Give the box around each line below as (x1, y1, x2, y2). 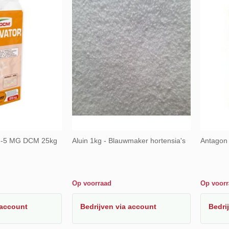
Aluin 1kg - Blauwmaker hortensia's (72, 136, 186, 145)
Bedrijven (80, 202, 116, 211)
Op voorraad (72, 179, 111, 187)
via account (115, 202, 156, 211)
